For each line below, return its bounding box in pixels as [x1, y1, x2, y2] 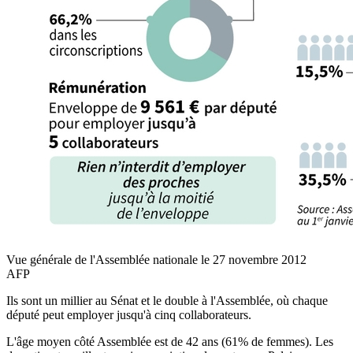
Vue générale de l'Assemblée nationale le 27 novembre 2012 [6, 252, 307, 266]
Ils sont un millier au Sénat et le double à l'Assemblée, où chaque [6, 293, 328, 307]
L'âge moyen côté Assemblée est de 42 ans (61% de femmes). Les [6, 334, 333, 348]
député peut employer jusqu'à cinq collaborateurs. [6, 307, 251, 321]
